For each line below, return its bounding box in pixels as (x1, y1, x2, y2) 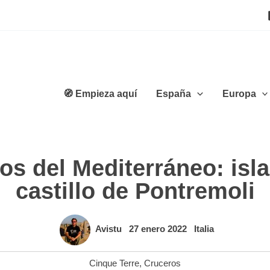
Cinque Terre (89, 258, 139, 268)
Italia (193, 224, 214, 234)
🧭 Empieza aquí (63, 88, 137, 99)
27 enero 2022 (128, 224, 189, 234)
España (156, 88, 192, 99)
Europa (222, 88, 256, 99)
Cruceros (144, 258, 181, 268)
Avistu (95, 224, 124, 234)
